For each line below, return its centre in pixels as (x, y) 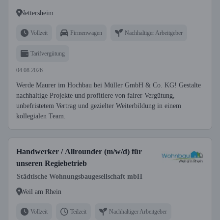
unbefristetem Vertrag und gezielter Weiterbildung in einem (99, 106)
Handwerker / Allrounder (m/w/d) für (79, 151)
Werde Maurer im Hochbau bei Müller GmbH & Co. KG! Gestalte (109, 85)
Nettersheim (37, 13)
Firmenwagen (86, 33)
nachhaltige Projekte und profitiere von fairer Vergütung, (96, 96)
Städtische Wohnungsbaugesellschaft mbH (80, 177)
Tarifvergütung (48, 53)
